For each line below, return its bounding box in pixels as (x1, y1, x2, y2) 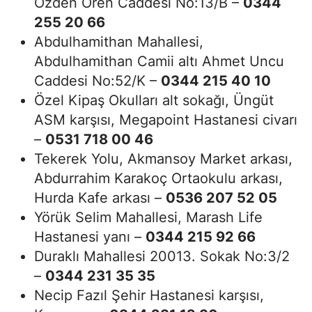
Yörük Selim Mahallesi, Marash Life (34, 209, 263, 226)
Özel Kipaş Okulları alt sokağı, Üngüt (34, 92, 274, 109)
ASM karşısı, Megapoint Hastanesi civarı (34, 111, 297, 129)
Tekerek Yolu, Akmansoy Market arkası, (34, 150, 292, 168)
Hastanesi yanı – (34, 228, 146, 246)
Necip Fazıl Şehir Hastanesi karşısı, (34, 287, 264, 304)
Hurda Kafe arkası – (34, 189, 166, 207)
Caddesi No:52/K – (34, 72, 161, 90)
